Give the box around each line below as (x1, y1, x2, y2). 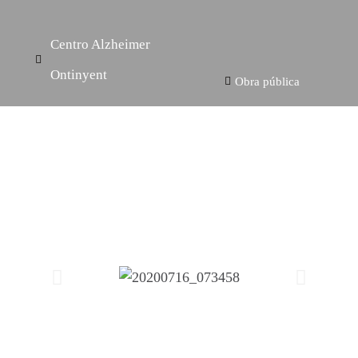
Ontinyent (50, 67, 107, 82)
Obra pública (235, 75, 300, 88)
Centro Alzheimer (50, 37, 150, 52)
